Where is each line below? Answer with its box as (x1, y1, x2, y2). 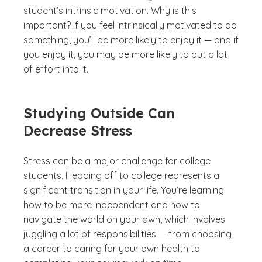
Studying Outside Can (23, 105, 175, 122)
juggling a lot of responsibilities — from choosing (23, 228, 232, 240)
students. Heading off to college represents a (23, 170, 219, 181)
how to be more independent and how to (23, 199, 200, 211)
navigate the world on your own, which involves (23, 213, 225, 225)
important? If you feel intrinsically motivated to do (23, 19, 237, 31)
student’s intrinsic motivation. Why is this (23, 5, 196, 16)
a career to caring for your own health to (23, 243, 200, 254)
